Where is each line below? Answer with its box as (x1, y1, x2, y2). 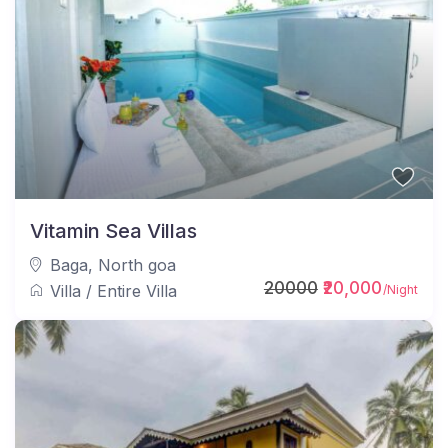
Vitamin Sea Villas (30, 218, 198, 243)
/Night (379, 281, 418, 297)
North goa (98, 254, 177, 275)
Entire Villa (97, 280, 178, 301)
